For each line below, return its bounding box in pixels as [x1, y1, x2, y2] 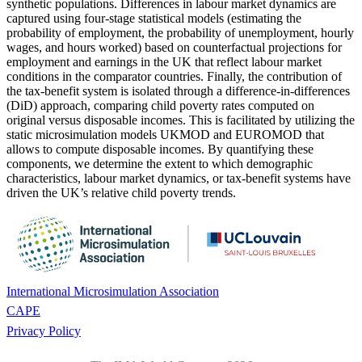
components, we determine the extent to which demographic [6, 156, 313, 170]
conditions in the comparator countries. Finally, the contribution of [6, 69, 342, 83]
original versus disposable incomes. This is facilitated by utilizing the [6, 112, 355, 127]
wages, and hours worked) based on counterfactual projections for [6, 40, 342, 54]
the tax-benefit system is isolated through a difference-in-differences [6, 83, 350, 98]
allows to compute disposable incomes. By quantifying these [6, 141, 314, 156]
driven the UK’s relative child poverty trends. [6, 185, 236, 200]
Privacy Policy [6, 323, 81, 338]
